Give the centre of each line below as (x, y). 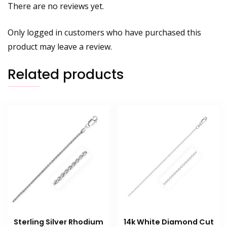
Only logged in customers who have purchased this (104, 33)
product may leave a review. (60, 47)
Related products (66, 74)
